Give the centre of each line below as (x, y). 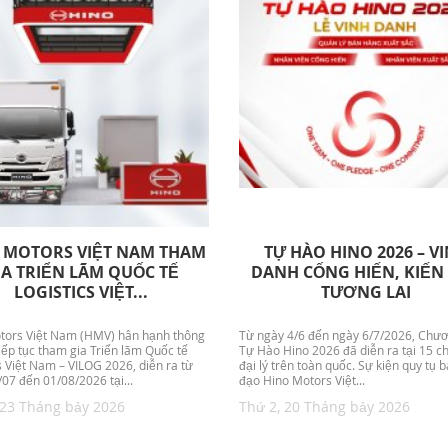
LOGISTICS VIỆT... (81, 292)
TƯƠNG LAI (366, 292)
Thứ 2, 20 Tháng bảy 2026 (324, 407)
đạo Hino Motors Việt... (301, 381)
